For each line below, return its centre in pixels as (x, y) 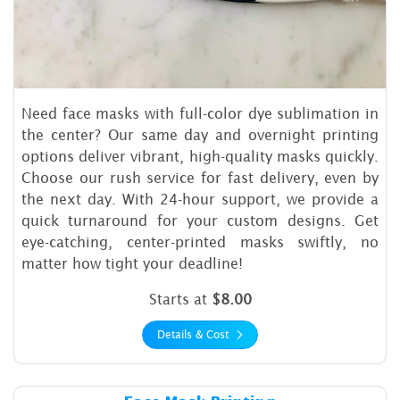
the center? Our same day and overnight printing (200, 135)
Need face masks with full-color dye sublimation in (200, 114)
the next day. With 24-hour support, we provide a (200, 200)
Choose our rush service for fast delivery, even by (200, 178)
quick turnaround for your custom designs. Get (200, 221)
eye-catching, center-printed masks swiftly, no (200, 242)
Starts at (180, 300)
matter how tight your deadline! (132, 264)
